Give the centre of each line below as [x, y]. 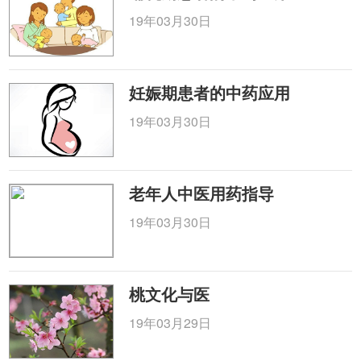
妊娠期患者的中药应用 [210, 92]
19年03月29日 [170, 323]
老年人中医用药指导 [202, 193]
